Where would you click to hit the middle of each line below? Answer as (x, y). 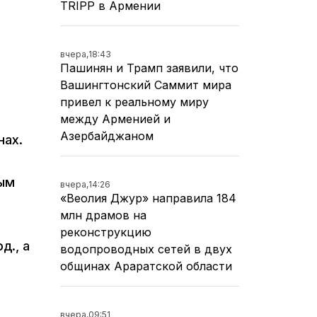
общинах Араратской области (146, 266)
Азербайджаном (107, 136)
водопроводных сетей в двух (146, 249)
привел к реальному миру (134, 102)
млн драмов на (103, 215)
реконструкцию (106, 232)
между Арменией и (115, 119)
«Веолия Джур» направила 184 (148, 198)
